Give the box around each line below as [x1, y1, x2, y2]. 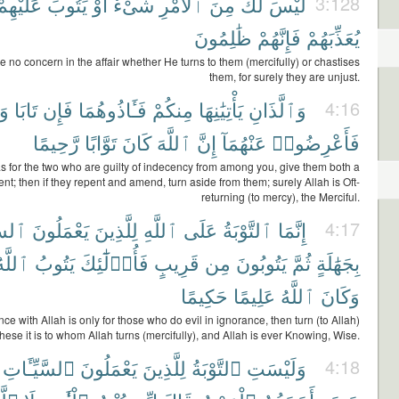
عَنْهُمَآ [222, 128, 266, 156]
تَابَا [14, 95, 37, 123]
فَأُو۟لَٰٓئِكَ [80, 248, 149, 276]
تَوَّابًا [85, 128, 117, 156]
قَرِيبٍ [154, 248, 199, 276]
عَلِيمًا [233, 281, 275, 309]
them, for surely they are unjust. [209, 69, 360, 84]
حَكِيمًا [181, 281, 228, 309]
